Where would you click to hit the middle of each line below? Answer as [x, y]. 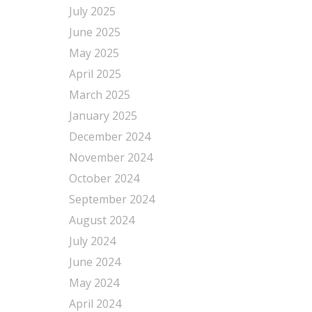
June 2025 [94, 32]
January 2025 [103, 116]
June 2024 [94, 262]
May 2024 [94, 283]
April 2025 [95, 74]
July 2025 [92, 11]
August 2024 [101, 220]
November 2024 [110, 157]
